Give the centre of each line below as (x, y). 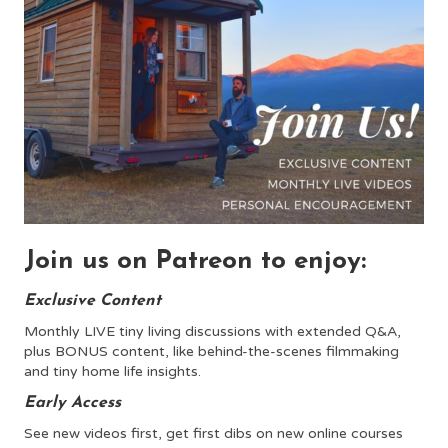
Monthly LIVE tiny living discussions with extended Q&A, (212, 331)
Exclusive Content (92, 300)
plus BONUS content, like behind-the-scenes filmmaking (211, 351)
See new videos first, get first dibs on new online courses (213, 433)
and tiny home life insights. (112, 371)
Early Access (72, 402)
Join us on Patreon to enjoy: (195, 261)
